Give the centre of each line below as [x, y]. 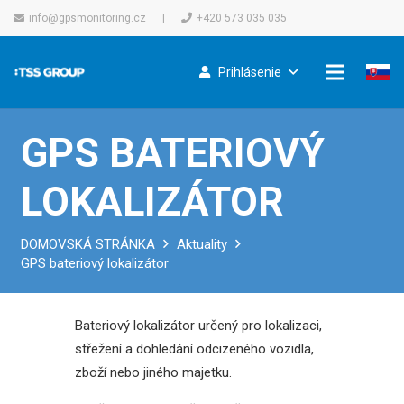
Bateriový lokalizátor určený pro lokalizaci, [198, 325]
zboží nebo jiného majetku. [153, 372]
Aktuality [202, 244]
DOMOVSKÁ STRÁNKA [87, 244]
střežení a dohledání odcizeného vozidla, [194, 349]
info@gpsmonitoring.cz [87, 18]
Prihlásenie [250, 72]
